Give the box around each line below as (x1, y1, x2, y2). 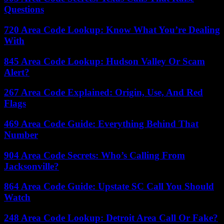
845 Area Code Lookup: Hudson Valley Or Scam (4, 55, 205, 66)
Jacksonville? (4, 160, 59, 171)
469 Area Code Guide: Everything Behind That (4, 118, 198, 129)
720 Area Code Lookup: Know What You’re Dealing (4, 24, 220, 35)
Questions (4, 4, 44, 15)
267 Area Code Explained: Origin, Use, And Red (4, 87, 203, 98)
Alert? (4, 66, 29, 77)
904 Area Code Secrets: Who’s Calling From (4, 149, 185, 160)
